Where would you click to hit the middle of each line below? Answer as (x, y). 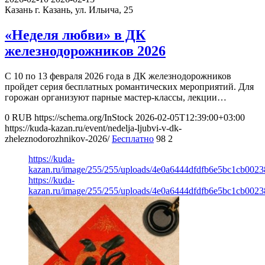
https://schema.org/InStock (84, 117)
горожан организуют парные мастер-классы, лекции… (116, 97)
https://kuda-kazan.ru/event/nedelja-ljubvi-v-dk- (93, 128)
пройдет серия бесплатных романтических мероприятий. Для (129, 86)
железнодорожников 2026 (85, 51)
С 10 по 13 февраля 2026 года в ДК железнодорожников (118, 76)
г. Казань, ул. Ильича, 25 (84, 9)
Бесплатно (133, 138)
